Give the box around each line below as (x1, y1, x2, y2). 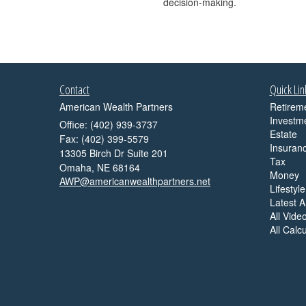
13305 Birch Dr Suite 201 (59, 146, 168, 160)
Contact (59, 81, 89, 98)
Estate (269, 127, 297, 141)
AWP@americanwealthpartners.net (59, 174, 210, 188)
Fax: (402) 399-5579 (59, 132, 149, 145)
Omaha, (59, 161, 94, 174)
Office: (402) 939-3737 (59, 117, 158, 131)
